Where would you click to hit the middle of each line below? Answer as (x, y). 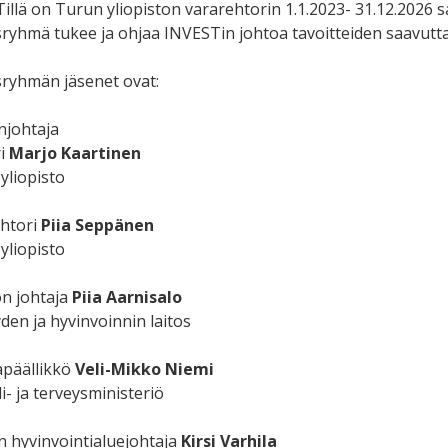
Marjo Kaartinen (74, 153)
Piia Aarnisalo (126, 297)
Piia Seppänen (97, 225)
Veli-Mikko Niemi (144, 369)
